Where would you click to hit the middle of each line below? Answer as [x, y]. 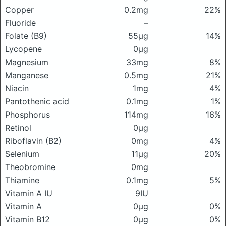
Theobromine [30, 167]
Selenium [22, 154]
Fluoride [20, 23]
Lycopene [23, 49]
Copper [19, 10]
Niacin [17, 88]
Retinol [18, 128]
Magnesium [27, 62]
